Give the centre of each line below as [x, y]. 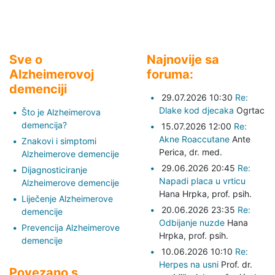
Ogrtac [249, 110]
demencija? [44, 125]
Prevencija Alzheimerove [71, 227]
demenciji [38, 89]
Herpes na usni [190, 264]
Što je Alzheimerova [61, 112]
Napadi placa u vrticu [202, 180]
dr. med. [206, 152]
